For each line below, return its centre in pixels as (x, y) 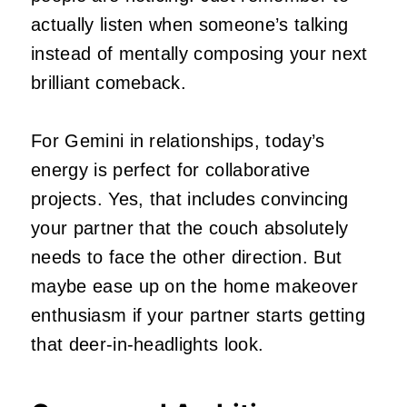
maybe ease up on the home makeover (194, 286)
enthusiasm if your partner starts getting (199, 315)
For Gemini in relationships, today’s (178, 140)
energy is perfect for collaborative (171, 169)
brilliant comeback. (109, 82)
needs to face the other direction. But (187, 257)
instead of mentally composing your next (199, 53)
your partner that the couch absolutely (190, 228)
